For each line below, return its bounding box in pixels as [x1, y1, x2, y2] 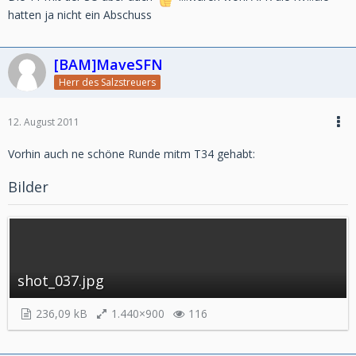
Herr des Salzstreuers [59, 75, 156, 90]
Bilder [8, 177, 48, 197]
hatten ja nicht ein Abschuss [8, 6, 152, 22]
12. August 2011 [8, 115, 79, 130]
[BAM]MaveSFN [54, 54, 163, 74]
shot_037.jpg [17, 271, 104, 291]
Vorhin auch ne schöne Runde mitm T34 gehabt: [8, 146, 255, 162]
